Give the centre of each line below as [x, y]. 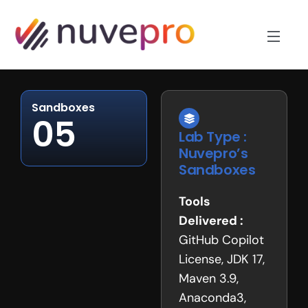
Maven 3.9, [209, 279]
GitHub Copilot [221, 240]
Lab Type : [213, 137]
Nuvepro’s [213, 154]
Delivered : [211, 221]
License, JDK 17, [222, 260]
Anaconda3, [212, 298]
